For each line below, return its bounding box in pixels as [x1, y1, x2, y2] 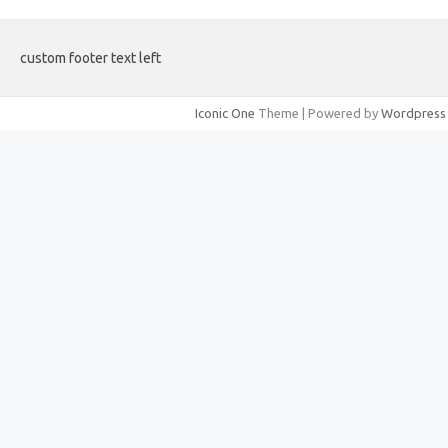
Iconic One [195, 106, 255, 121]
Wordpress [381, 106, 446, 121]
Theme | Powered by [255, 106, 381, 121]
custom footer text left [20, 50, 161, 67]
